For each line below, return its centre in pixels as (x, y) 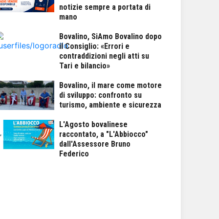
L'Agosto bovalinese (93, 124)
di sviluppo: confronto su (100, 95)
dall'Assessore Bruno (95, 144)
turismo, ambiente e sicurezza (110, 105)
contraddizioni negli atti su (104, 56)
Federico (74, 154)
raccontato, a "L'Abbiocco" (104, 134)
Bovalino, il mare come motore (110, 85)
